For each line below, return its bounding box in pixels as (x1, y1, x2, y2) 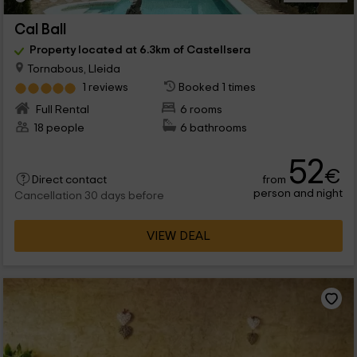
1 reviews (81, 81, 128, 94)
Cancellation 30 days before (14, 190, 164, 202)
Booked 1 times (178, 81, 257, 94)
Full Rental (33, 104, 89, 116)
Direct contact (31, 175, 107, 186)
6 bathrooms (180, 122, 248, 135)
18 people (33, 122, 84, 135)
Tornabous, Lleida (24, 62, 120, 75)
